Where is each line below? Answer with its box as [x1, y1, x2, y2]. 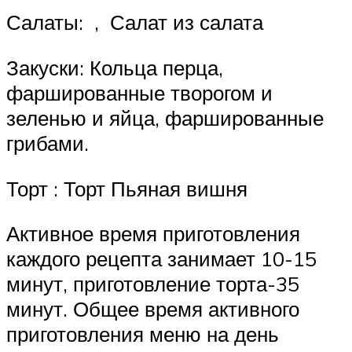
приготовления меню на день [6, 321, 279, 347]
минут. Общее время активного [6, 296, 299, 322]
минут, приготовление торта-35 [6, 271, 299, 297]
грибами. [6, 130, 89, 156]
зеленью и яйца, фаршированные [6, 104, 324, 130]
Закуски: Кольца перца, [6, 54, 223, 80]
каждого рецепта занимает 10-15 [6, 246, 317, 272]
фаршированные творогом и [6, 79, 273, 105]
